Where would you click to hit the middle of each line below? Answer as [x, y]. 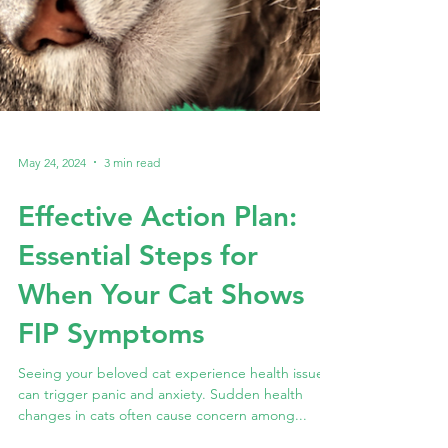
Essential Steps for [138, 295]
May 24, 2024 [52, 202]
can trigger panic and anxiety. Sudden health [160, 434]
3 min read [132, 202]
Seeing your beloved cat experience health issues [174, 413]
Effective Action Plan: [157, 256]
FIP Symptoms [111, 373]
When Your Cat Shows [161, 334]
